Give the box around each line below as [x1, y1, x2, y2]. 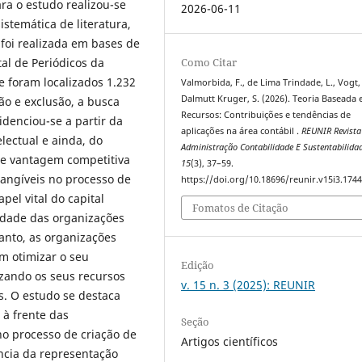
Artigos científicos [181, 334, 279, 350]
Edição [181, 258, 215, 273]
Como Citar [181, 54, 238, 69]
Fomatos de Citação [192, 200, 289, 216]
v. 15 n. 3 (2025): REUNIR [181, 277, 316, 293]
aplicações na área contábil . [181, 124, 302, 137]
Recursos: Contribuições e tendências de [181, 108, 351, 120]
